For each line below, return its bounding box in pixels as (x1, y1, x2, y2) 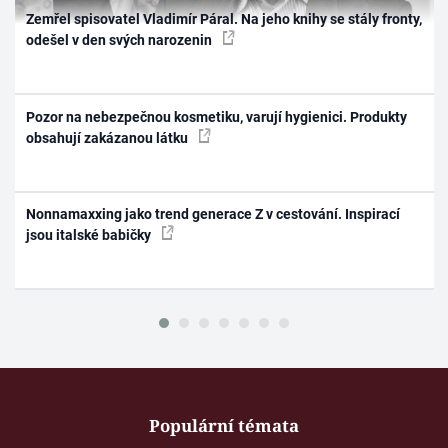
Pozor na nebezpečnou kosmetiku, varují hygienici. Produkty (26, 108, 408, 125)
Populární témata (149, 413, 299, 437)
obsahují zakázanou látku (26, 129, 192, 146)
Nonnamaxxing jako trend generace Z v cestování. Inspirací (26, 206, 401, 223)
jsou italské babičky (26, 227, 155, 244)
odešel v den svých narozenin (26, 32, 216, 49)
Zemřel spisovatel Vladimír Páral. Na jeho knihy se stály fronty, (26, 11, 423, 28)
